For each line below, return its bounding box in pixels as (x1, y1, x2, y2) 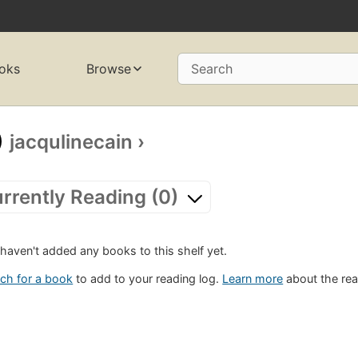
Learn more (222, 272, 284, 286)
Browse (86, 61, 131, 78)
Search (190, 61, 233, 78)
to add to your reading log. (73, 272, 223, 286)
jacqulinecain (10, 129, 133, 153)
